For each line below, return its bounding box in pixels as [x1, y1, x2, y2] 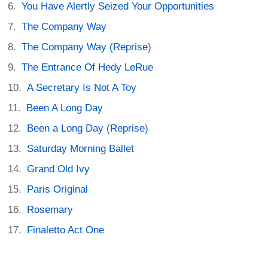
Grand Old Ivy [27, 163, 90, 175]
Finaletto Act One [27, 224, 105, 236]
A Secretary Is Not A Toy [27, 82, 137, 94]
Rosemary [27, 204, 74, 216]
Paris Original [27, 184, 89, 196]
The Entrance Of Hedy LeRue [22, 62, 154, 74]
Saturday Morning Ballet [27, 143, 135, 155]
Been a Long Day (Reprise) [27, 123, 149, 135]
